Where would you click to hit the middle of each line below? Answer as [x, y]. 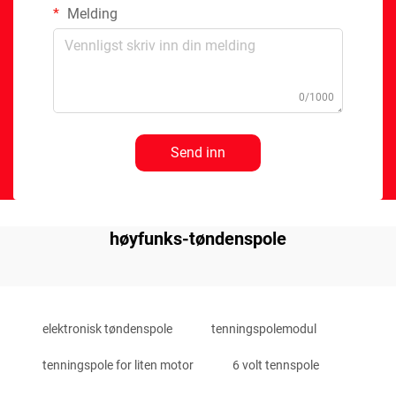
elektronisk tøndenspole [107, 329]
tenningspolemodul [264, 329]
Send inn [198, 152]
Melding [91, 14]
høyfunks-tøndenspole [198, 239]
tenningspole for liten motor [118, 365]
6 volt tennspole [276, 365]
